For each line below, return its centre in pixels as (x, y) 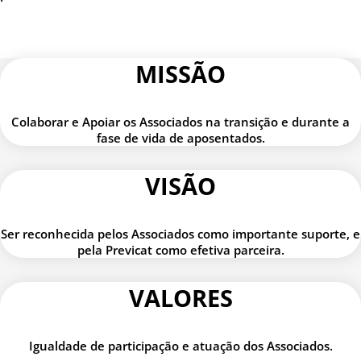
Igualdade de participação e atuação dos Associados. (180, 345)
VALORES (180, 297)
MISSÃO (180, 73)
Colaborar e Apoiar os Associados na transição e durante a (180, 121)
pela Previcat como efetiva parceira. (180, 249)
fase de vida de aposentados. (180, 137)
